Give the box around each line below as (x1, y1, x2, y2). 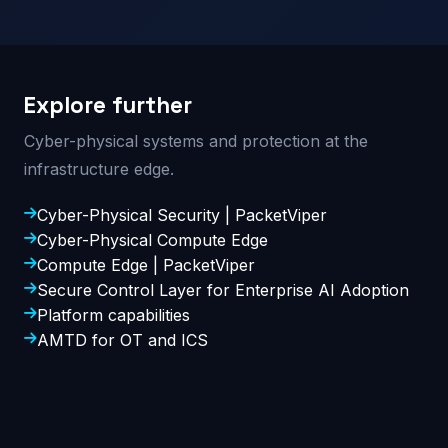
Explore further (24, 90, 192, 120)
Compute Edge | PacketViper (37, 254, 255, 275)
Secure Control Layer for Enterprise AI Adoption (37, 279, 409, 300)
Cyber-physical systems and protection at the (24, 130, 368, 151)
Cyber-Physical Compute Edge (37, 229, 268, 250)
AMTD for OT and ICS (37, 329, 208, 350)
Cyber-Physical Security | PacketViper (37, 204, 327, 225)
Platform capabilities (37, 304, 190, 325)
